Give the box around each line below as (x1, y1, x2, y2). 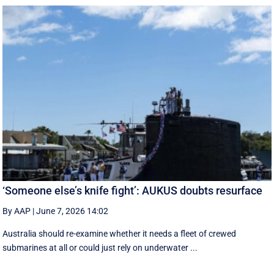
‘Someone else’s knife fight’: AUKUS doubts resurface (2, 184, 263, 198)
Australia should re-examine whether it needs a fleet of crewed (2, 229, 237, 239)
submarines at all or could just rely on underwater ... (2, 243, 198, 253)
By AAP (2, 206, 31, 217)
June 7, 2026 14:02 (36, 206, 109, 217)
